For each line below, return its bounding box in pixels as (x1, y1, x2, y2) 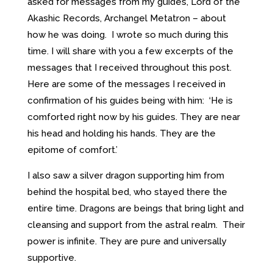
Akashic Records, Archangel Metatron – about (27, 12, 226, 24)
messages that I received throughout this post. (27, 62, 234, 73)
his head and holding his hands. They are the (27, 127, 216, 139)
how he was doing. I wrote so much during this (27, 29, 229, 40)
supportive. (27, 252, 76, 263)
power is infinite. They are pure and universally (27, 235, 227, 247)
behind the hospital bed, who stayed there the (27, 186, 227, 197)
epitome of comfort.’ (27, 144, 118, 155)
